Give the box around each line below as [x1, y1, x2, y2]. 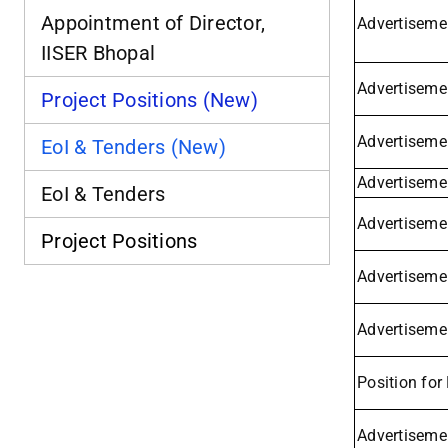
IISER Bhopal [41, 41, 155, 66]
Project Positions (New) [41, 88, 258, 113]
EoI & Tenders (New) [41, 135, 226, 160]
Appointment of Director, [41, 11, 265, 36]
